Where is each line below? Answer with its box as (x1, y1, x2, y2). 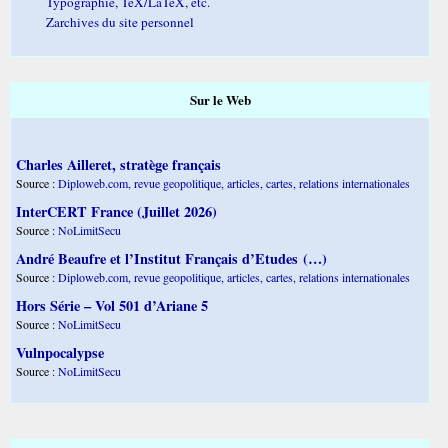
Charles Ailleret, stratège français (16, 154, 221, 176)
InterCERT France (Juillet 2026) (16, 201, 217, 223)
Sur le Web (189, 90, 251, 111)
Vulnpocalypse (16, 342, 104, 364)
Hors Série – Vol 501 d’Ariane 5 (16, 295, 208, 317)
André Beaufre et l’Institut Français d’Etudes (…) (16, 248, 327, 270)
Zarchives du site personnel (46, 12, 194, 31)
